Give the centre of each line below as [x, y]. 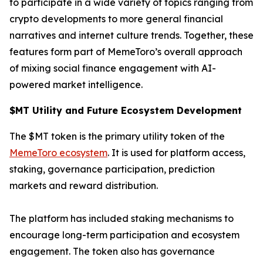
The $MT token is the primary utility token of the [117, 136]
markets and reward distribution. [84, 186]
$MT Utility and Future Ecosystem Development [126, 111]
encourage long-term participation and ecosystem [124, 235]
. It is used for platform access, [176, 153]
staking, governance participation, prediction [112, 169]
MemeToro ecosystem [58, 153]
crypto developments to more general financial [116, 19]
